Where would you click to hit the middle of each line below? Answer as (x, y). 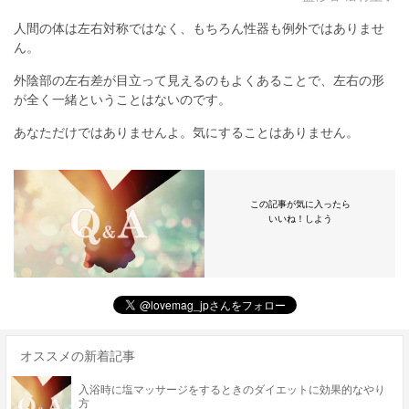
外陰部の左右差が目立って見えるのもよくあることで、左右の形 (199, 80)
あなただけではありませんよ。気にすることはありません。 (186, 132)
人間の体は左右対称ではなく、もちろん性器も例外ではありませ (199, 28)
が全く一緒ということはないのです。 (122, 100)
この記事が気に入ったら (300, 204)
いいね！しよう (300, 219)
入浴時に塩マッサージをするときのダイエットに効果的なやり (232, 390)
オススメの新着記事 (78, 356)
